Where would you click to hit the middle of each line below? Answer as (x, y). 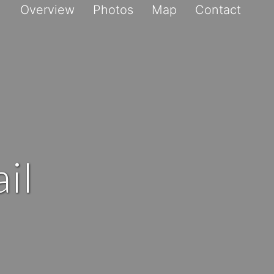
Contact (218, 9)
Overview (47, 9)
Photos (113, 9)
